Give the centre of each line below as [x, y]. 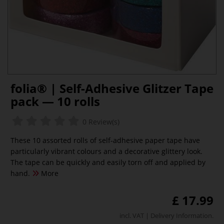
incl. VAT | [135, 215]
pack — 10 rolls [55, 101]
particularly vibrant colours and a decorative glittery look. [106, 151]
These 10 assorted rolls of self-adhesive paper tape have [105, 140]
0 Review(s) [100, 122]
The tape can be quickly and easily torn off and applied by [108, 162]
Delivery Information [181, 215]
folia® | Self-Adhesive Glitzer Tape [112, 88]
